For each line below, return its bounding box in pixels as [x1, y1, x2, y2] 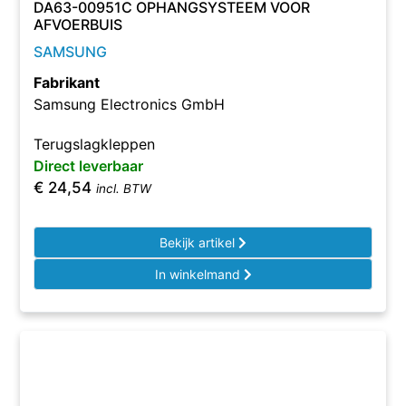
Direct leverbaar [34, 157, 144, 175]
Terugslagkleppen [34, 135, 156, 153]
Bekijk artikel [159, 235, 238, 250]
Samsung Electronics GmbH [34, 95, 226, 113]
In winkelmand [154, 266, 244, 282]
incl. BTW [96, 181, 152, 196]
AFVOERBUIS [34, 15, 123, 34]
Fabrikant [34, 73, 101, 92]
